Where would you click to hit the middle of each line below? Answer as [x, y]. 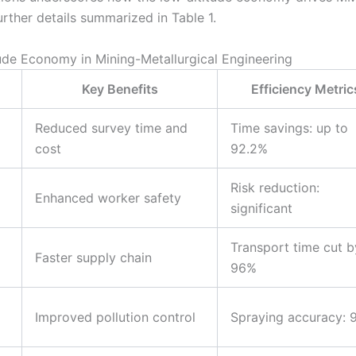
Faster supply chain [93, 257]
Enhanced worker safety [108, 197]
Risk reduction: [275, 187]
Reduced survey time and [111, 128]
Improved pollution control [115, 317]
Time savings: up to [289, 128]
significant [261, 208]
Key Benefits [120, 89]
